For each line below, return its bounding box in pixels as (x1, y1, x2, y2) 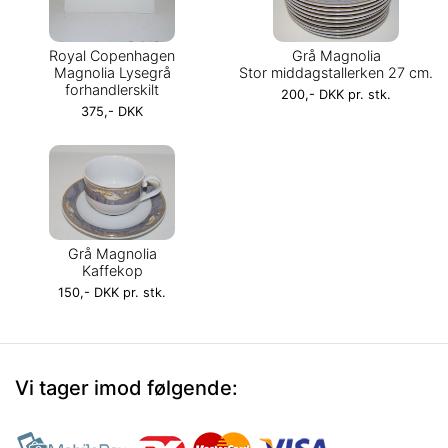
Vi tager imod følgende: (15, 376, 238, 401)
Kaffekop (81, 262, 143, 280)
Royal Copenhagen (49, 47, 175, 64)
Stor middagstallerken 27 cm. (239, 64, 433, 81)
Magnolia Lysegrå (53, 64, 171, 81)
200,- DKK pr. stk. (281, 87, 391, 102)
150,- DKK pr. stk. (58, 285, 166, 301)
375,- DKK (81, 104, 143, 119)
